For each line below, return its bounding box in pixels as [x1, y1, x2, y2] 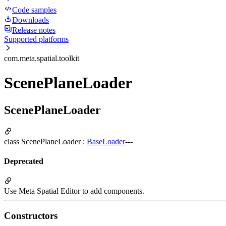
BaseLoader [87, 137, 125, 146]
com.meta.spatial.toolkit [4, 54, 79, 63]
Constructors [4, 210, 58, 221]
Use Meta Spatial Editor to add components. [4, 187, 144, 196]
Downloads [12, 16, 49, 24]
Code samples [12, 6, 56, 14]
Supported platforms [4, 35, 69, 43]
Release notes [12, 26, 55, 34]
